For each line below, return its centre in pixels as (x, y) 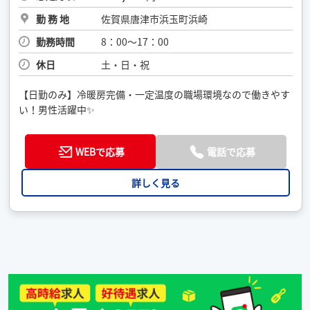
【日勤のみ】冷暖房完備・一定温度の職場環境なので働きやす (155, 94)
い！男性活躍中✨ (57, 110)
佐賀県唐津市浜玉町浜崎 (154, 18)
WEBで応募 (100, 152)
